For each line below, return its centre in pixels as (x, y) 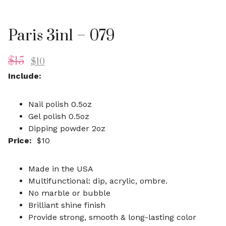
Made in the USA (61, 169)
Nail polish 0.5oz (60, 104)
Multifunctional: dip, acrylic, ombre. (98, 181)
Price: (20, 140)
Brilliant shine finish (67, 205)
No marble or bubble (69, 193)
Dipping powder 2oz (67, 128)
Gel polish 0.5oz (59, 116)
